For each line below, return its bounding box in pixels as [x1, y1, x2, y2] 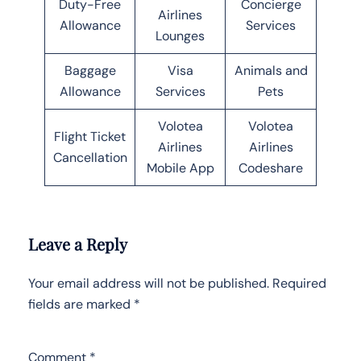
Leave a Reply [28, 232, 127, 255]
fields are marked [28, 295, 134, 313]
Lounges [156, 27, 205, 44]
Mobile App [146, 159, 214, 176]
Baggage [64, 61, 116, 79]
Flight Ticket [54, 127, 126, 145]
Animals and [234, 61, 308, 79]
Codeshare [239, 159, 303, 176]
